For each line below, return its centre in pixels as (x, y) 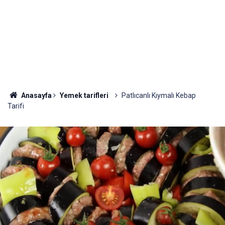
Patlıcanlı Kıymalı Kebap (158, 95)
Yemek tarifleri (84, 95)
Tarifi (16, 106)
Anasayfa (35, 95)
